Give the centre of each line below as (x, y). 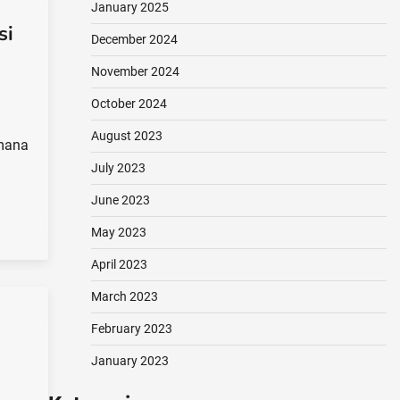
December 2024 (134, 39)
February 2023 (131, 329)
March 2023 (124, 296)
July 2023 (118, 168)
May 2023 (118, 232)
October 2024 (129, 104)
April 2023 (119, 264)
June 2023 (120, 200)
